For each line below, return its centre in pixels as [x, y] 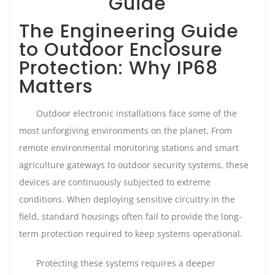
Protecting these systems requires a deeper [126, 263]
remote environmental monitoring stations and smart [129, 148]
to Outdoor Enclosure [121, 49]
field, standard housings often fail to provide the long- [130, 216]
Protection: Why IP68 [118, 68]
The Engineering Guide [129, 31]
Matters [56, 86]
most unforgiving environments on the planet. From [126, 130]
